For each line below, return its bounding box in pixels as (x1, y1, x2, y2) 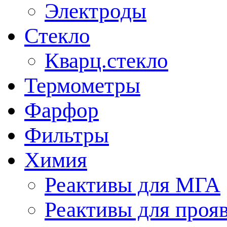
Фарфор (24, 98, 99, 123)
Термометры (24, 73, 140, 98)
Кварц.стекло (45, 49, 168, 73)
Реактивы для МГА (45, 173, 220, 197)
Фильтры (24, 123, 109, 147)
